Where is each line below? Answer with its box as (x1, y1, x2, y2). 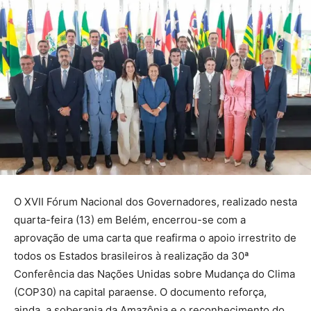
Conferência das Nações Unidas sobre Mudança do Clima (14, 267, 295, 280)
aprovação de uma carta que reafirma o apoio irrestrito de (14, 230, 296, 244)
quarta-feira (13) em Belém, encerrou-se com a (14, 212, 246, 226)
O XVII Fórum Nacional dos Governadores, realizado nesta (14, 194, 297, 208)
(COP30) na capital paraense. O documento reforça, (14, 285, 267, 299)
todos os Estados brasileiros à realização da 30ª (14, 249, 249, 262)
